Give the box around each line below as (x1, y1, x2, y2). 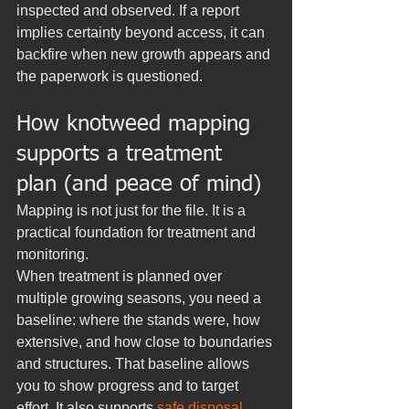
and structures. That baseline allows (16, 356, 253, 372)
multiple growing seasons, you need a (16, 290, 265, 306)
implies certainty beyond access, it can (16, 25, 268, 40)
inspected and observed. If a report (16, 3, 243, 18)
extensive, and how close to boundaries (16, 334, 276, 350)
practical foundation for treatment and (16, 225, 259, 240)
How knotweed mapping (16, 113, 257, 135)
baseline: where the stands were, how (16, 312, 264, 328)
